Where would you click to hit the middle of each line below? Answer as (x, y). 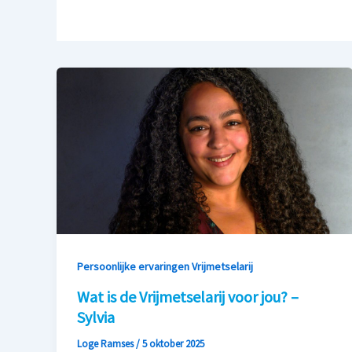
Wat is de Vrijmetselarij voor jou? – (187, 297)
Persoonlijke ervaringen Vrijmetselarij (165, 266)
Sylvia (95, 317)
